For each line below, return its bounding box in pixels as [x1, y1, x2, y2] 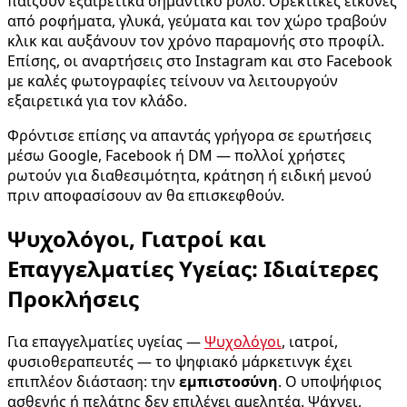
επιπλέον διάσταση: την [7, 372, 179, 392]
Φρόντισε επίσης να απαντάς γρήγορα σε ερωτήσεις [7, 125, 372, 146]
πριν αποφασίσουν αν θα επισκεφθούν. [7, 185, 284, 206]
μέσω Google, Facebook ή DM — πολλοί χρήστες [7, 145, 345, 166]
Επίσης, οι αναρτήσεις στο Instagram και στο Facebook [7, 51, 392, 72]
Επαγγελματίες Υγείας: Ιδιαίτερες [7, 253, 378, 284]
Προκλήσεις [7, 283, 139, 314]
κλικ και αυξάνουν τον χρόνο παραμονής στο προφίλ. [7, 31, 384, 52]
